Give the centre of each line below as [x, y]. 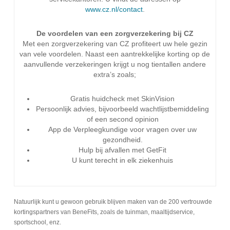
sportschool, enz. [37, 222]
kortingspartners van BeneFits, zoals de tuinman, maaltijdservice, [104, 212]
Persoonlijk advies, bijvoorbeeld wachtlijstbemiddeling [123, 109]
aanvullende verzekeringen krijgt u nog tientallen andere [115, 64]
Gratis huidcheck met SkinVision [123, 99]
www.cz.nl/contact [114, 9]
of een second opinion [122, 119]
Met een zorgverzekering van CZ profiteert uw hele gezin [115, 44]
